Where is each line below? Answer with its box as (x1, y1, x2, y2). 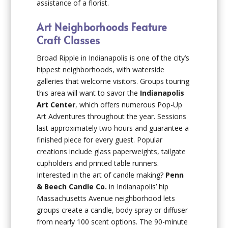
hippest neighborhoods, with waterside (37, 64, 165, 74)
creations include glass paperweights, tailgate (37, 146, 186, 156)
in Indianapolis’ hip (107, 181, 169, 191)
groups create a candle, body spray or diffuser (37, 205, 188, 215)
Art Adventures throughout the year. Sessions (37, 111, 187, 121)
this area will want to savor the (37, 88, 138, 98)
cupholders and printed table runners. (37, 158, 159, 168)
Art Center (37, 99, 76, 109)
